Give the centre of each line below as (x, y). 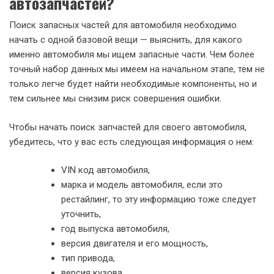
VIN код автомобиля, (106, 170)
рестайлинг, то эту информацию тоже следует (159, 199)
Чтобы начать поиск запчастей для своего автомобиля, (128, 127)
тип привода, (88, 258)
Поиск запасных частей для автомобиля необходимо (123, 25)
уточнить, (81, 214)
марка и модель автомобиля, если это (142, 185)
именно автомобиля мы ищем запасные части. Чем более (132, 54)
